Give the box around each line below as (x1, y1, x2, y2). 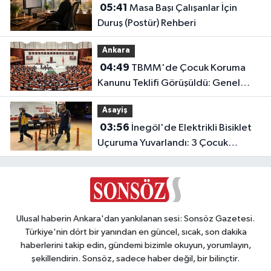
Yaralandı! (97, 152, 142, 163)
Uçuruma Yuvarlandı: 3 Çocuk (97, 137, 228, 148)
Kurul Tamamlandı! (97, 93, 180, 103)
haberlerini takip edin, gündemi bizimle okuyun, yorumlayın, (20, 240, 251, 250)
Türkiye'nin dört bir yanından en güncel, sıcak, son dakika (24, 227, 247, 237)
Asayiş (102, 106, 128, 115)
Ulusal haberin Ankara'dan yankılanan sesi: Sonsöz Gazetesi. (16, 214, 255, 223)
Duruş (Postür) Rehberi (97, 18, 196, 28)
